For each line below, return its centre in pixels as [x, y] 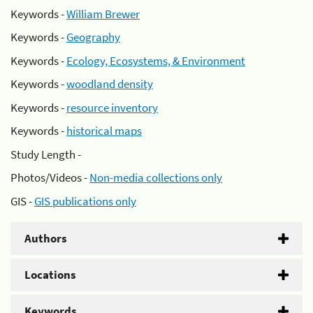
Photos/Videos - [50, 177]
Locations [50, 274]
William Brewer [103, 14]
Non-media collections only [156, 177]
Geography [93, 37]
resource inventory [112, 107]
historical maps [104, 131]
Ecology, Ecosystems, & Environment [156, 60]
